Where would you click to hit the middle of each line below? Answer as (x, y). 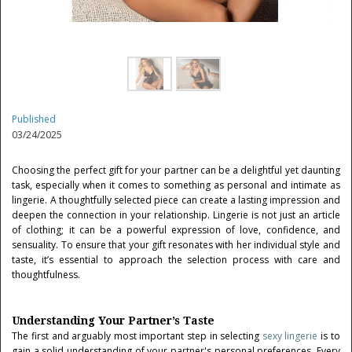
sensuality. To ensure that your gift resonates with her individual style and (176, 245)
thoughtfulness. (46, 275)
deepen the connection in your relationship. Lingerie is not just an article (176, 215)
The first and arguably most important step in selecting (137, 336)
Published (34, 119)
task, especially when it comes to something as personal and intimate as (176, 185)
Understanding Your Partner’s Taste (114, 321)
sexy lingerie (290, 336)
